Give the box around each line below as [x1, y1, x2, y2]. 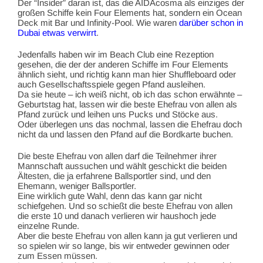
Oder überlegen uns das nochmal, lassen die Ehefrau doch [18, 119, 242, 129]
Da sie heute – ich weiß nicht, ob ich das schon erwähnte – [18, 89, 242, 99]
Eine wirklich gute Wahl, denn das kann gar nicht [18, 190, 202, 201]
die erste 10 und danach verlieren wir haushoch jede [18, 210, 216, 221]
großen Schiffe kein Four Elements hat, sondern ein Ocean [18, 7, 242, 18]
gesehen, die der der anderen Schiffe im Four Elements [18, 59, 228, 69]
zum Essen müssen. [18, 250, 97, 261]
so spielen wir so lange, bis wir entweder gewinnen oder [18, 240, 230, 251]
